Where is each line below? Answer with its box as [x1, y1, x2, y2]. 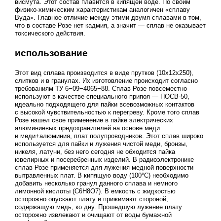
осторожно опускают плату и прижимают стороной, [14, 195, 168, 203]
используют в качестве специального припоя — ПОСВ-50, [14, 92, 189, 100]
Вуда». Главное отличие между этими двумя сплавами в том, [14, 14, 201, 22]
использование [14, 48, 88, 59]
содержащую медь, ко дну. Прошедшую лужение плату [14, 203, 182, 211]
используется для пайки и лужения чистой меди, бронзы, [14, 140, 187, 147]
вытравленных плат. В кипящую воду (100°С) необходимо [14, 171, 188, 179]
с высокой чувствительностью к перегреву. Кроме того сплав [14, 108, 199, 116]
